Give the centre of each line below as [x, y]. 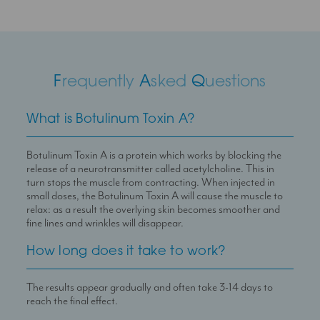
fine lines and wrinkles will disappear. [105, 223]
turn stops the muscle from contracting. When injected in [151, 182]
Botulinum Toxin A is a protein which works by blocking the [154, 155]
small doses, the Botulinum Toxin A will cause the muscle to [155, 196]
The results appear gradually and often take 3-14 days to [150, 287]
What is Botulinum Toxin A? [111, 120]
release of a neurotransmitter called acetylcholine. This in [151, 169]
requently [98, 83]
